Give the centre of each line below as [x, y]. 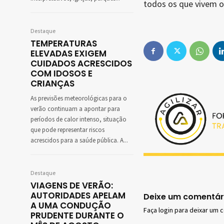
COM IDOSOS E [61, 74]
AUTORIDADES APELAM [78, 196]
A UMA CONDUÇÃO [71, 206]
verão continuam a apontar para [75, 109]
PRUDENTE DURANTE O [77, 216]
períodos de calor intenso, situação [78, 120]
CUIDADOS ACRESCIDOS [81, 64]
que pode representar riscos [67, 130]
